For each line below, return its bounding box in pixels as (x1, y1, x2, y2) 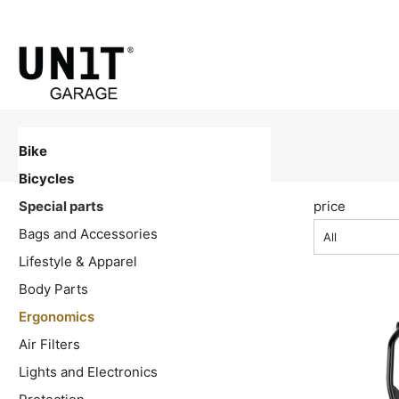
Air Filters (19, 336, 80, 354)
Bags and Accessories (19, 225, 158, 243)
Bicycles (19, 170, 74, 188)
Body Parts (19, 281, 88, 298)
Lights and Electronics (19, 363, 158, 381)
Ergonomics (19, 308, 94, 326)
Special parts (19, 198, 103, 216)
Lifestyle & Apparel (19, 253, 137, 271)
